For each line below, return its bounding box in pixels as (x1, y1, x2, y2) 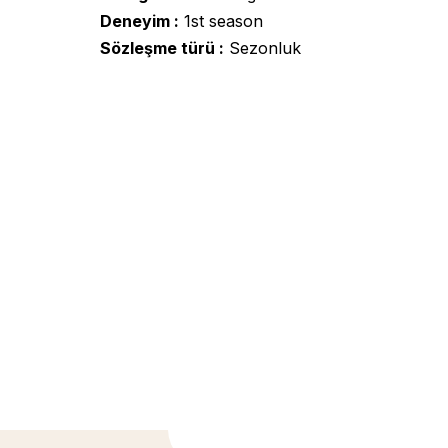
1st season (179, 11, 263, 31)
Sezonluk (224, 38, 301, 58)
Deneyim (100, 11, 170, 31)
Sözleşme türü (100, 38, 215, 58)
